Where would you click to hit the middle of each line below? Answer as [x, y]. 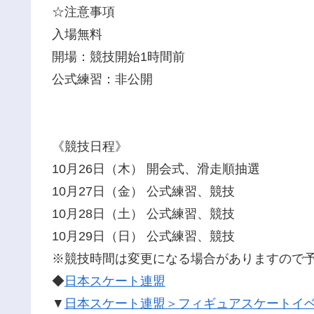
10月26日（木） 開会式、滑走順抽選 [156, 169]
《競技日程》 [90, 147]
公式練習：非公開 [102, 79]
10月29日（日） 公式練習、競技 [143, 237]
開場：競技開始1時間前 [118, 56]
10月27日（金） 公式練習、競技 [143, 192]
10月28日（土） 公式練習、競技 [143, 214]
